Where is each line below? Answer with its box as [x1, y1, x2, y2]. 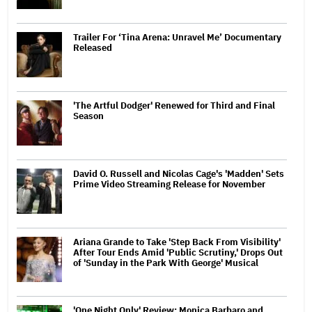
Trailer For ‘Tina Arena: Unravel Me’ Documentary [73, 31, 281, 44]
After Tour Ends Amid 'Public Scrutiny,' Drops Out [73, 247, 283, 259]
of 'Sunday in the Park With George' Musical [73, 257, 258, 270]
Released [73, 42, 112, 54]
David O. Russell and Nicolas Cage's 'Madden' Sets [73, 168, 284, 180]
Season [73, 110, 104, 123]
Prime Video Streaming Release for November [73, 178, 265, 191]
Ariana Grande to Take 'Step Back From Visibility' [73, 236, 281, 249]
